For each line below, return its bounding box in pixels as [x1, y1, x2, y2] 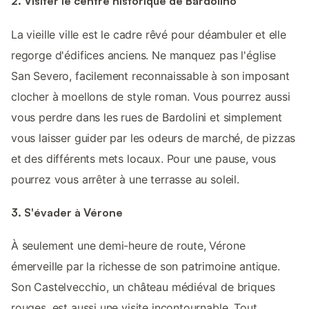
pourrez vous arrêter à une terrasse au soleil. [11, 172, 239, 186]
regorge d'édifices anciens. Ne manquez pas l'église [11, 48, 277, 62]
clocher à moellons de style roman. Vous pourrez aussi [11, 89, 290, 103]
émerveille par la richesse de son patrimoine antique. [11, 259, 280, 274]
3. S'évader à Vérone [11, 205, 123, 219]
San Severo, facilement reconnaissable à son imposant [11, 68, 290, 83]
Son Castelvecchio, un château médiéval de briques [11, 280, 275, 295]
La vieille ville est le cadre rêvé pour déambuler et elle [11, 27, 286, 41]
